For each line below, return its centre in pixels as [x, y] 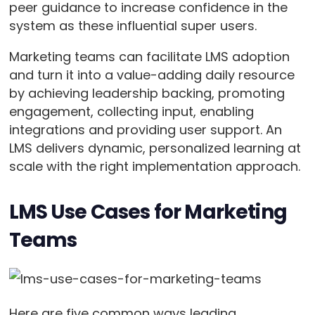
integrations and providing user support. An [145, 130]
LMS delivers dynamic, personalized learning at [155, 148]
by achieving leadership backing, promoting [147, 94]
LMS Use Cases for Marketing [148, 212]
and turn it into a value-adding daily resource [152, 75]
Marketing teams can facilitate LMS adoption [149, 57]
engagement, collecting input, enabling [131, 112]
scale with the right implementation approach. [154, 167]
